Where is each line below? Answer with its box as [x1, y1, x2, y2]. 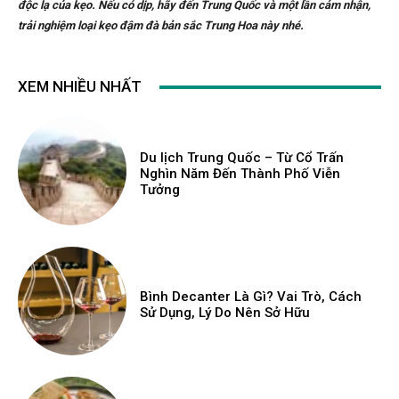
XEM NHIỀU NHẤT [18, 77, 142, 96]
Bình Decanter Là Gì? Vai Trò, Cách [140, 288, 362, 305]
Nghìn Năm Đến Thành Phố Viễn [140, 166, 341, 183]
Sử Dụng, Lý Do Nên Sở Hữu [140, 304, 311, 321]
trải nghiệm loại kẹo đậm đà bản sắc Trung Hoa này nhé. [18, 19, 304, 33]
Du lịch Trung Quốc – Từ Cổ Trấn [140, 150, 345, 167]
